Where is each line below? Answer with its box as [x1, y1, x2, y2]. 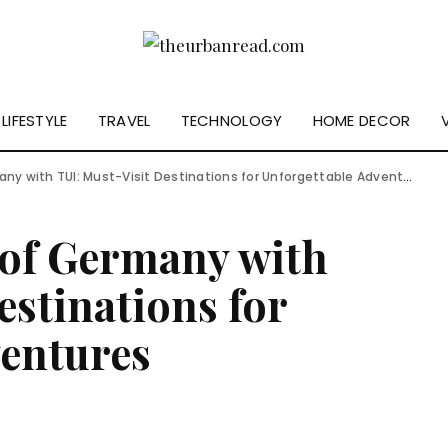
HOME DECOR [312, 109, 411, 131]
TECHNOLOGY [180, 109, 283, 131]
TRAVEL [97, 109, 151, 131]
